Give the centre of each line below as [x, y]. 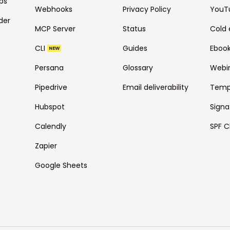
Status [134, 29]
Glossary [138, 68]
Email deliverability [155, 88]
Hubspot [50, 107]
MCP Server [55, 29]
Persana [50, 68]
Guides [135, 49]
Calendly [51, 127]
